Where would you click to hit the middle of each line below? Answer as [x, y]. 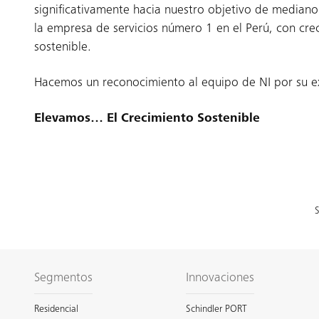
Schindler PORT [217, 310]
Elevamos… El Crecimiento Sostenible [147, 119]
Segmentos [63, 278]
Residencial [56, 310]
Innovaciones [220, 278]
